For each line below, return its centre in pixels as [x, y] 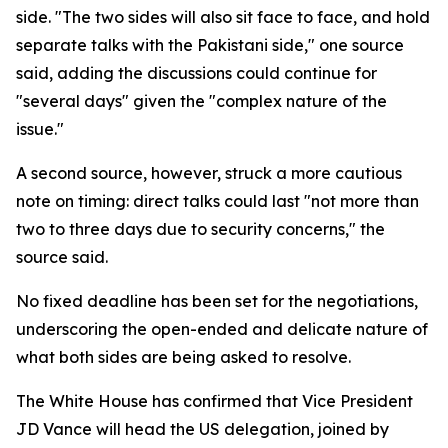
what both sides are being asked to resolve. [183, 357]
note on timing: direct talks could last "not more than [217, 201]
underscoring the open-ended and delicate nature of [222, 329]
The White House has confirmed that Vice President [214, 401]
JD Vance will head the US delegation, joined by [202, 429]
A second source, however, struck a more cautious [209, 173]
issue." [40, 129]
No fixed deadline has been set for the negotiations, [217, 301]
